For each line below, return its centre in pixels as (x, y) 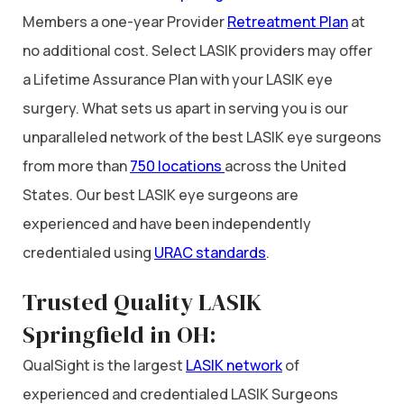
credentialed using (88, 252)
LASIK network (234, 366)
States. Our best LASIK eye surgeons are (161, 194)
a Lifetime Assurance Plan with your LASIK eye (178, 79)
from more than (76, 165)
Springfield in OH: (119, 335)
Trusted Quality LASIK (142, 303)
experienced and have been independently (167, 223)
